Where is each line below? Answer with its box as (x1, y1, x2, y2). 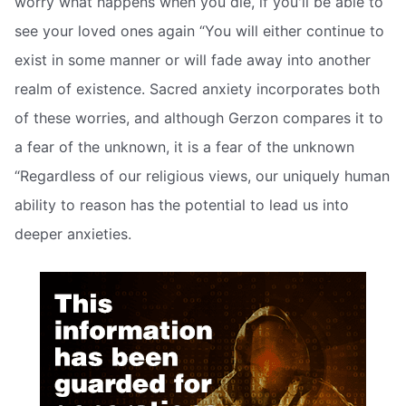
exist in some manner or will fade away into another (14, 51, 371, 70)
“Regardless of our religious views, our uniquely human (14, 167, 390, 186)
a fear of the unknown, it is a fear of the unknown (14, 138, 354, 157)
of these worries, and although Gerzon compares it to (14, 109, 383, 128)
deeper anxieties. (14, 225, 131, 244)
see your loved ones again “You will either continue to (14, 22, 384, 41)
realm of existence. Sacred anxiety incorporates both (14, 80, 380, 99)
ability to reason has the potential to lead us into (14, 196, 349, 215)
